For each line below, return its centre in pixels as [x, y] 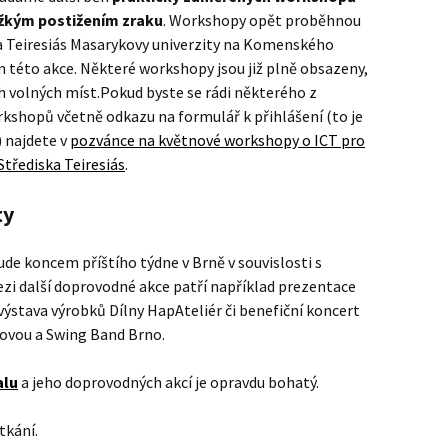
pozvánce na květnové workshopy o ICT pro [217, 139]
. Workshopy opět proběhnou [262, 19]
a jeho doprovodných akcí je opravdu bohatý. [168, 381]
